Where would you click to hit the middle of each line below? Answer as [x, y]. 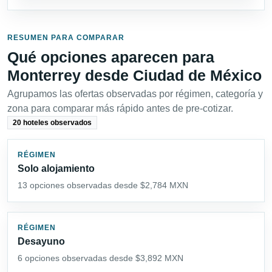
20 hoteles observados [52, 123]
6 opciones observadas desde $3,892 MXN [100, 258]
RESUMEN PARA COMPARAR [66, 37]
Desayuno [41, 242]
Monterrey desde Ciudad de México [134, 75]
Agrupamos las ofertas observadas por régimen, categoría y [135, 93]
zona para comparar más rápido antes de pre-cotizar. [120, 108]
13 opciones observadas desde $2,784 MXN [103, 185]
